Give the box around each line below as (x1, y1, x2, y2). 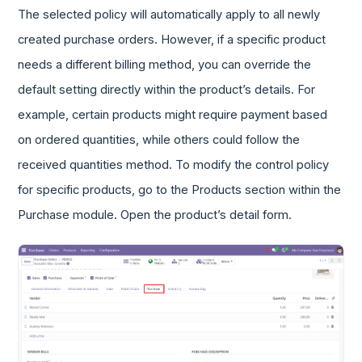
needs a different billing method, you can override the (18, 57, 312, 73)
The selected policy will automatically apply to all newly (18, 7, 321, 23)
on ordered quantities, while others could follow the (18, 133, 301, 148)
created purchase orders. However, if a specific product (18, 32, 326, 48)
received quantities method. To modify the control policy (18, 158, 330, 173)
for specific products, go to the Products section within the (18, 183, 342, 198)
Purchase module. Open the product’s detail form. (18, 208, 293, 223)
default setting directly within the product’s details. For (18, 82, 316, 98)
